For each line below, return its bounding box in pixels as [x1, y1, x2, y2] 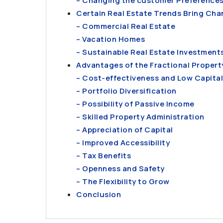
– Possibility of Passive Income [76, 99, 195, 109]
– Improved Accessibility [76, 137, 170, 148]
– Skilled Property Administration [76, 111, 205, 122]
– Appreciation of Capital [76, 124, 173, 135]
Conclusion [76, 189, 121, 200]
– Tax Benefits [76, 150, 131, 161]
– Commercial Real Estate [76, 21, 175, 31]
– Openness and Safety [76, 163, 165, 174]
